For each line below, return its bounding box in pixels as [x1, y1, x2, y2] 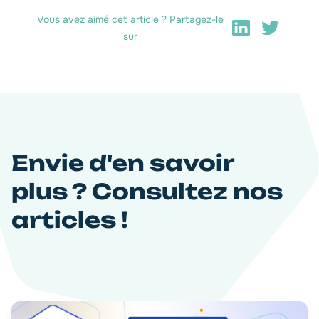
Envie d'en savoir [11, 149, 234, 176]
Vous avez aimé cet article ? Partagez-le [37, 12, 224, 26]
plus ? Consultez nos [11, 177, 283, 204]
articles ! [11, 206, 128, 233]
